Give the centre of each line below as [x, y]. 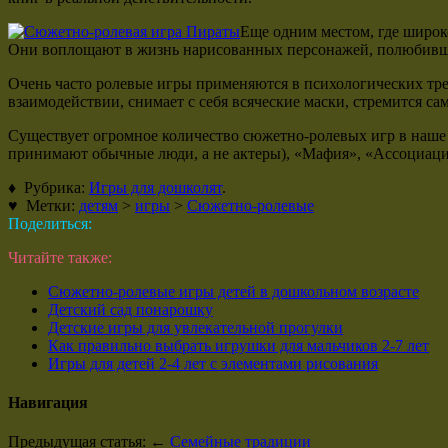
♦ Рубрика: [48, 187]
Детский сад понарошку [130, 309]
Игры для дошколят [155, 187]
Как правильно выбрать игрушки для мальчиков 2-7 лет [238, 345]
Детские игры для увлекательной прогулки [195, 327]
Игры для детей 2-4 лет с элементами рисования [213, 363]
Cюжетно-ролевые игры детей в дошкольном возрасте [233, 291]
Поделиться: [50, 223]
